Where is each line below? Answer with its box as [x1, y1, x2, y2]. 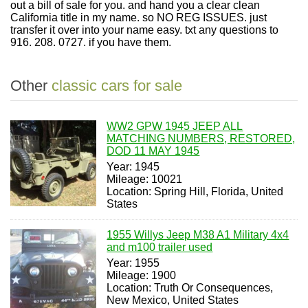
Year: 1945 [107, 161, 160, 173]
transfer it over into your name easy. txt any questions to [10, 24, 278, 36]
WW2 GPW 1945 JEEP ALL [107, 120, 243, 132]
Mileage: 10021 [107, 173, 183, 185]
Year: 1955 [107, 257, 160, 269]
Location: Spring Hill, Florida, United [107, 186, 284, 197]
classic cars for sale [52, 77, 182, 94]
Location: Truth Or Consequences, [107, 282, 274, 294]
